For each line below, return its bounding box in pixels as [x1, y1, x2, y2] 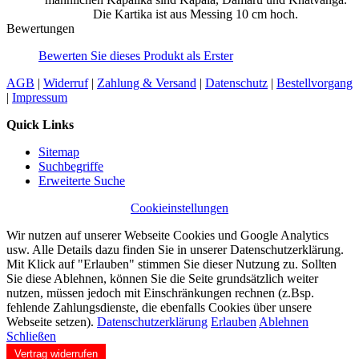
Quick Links [6, 117, 74, 131]
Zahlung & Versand [97, 75, 196, 90]
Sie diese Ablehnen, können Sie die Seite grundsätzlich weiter [6, 271, 318, 285]
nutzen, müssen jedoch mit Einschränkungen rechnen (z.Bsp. [6, 285, 314, 300]
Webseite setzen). [6, 314, 97, 329]
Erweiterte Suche [38, 173, 125, 188]
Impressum [12, 90, 67, 104]
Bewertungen [6, 21, 75, 35]
